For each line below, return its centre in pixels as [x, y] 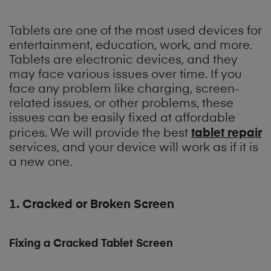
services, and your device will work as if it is [134, 148]
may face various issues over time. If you [126, 75]
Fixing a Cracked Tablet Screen [91, 243]
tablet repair [227, 133]
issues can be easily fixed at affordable [122, 118]
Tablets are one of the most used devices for [135, 31]
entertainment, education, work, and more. [131, 46]
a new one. [41, 162]
